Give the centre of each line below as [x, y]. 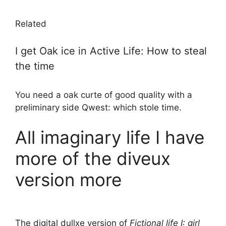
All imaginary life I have [110, 137]
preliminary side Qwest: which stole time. [98, 107]
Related [31, 24]
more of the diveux [93, 159]
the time [35, 66]
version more [68, 180]
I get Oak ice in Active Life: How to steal [111, 51]
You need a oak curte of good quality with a [104, 95]
